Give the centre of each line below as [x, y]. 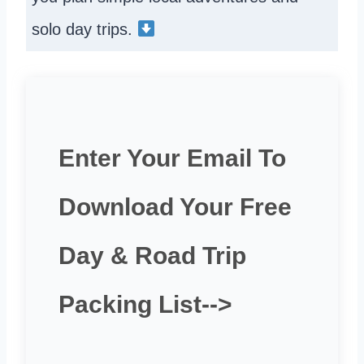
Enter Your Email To [172, 158]
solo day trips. [85, 30]
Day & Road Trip [152, 256]
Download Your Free [175, 207]
